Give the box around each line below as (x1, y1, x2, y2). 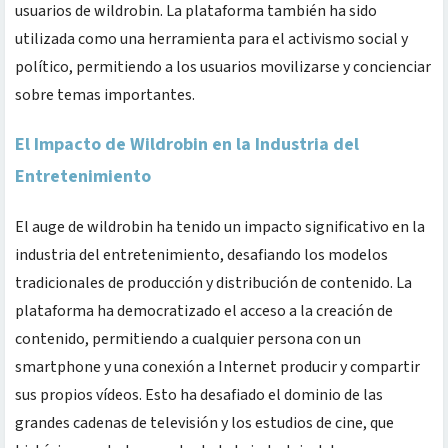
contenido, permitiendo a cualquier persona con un (15, 327, 361, 350)
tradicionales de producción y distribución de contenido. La (15, 271, 412, 294)
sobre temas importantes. (15, 83, 195, 106)
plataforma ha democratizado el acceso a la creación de (15, 299, 393, 322)
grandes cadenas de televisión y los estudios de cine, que (15, 411, 394, 434)
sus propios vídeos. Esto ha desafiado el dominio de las (15, 383, 383, 406)
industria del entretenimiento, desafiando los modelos (15, 243, 388, 266)
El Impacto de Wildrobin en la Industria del (15, 131, 359, 157)
